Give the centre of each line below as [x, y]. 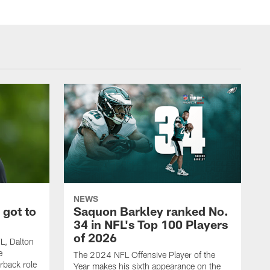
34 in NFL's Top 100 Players [151, 224]
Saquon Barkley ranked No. [151, 211]
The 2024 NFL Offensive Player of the [144, 255]
